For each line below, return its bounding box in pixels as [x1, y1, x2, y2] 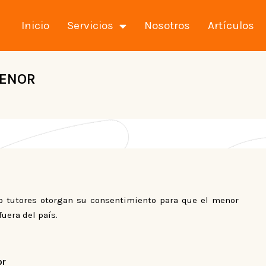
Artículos [207, 19, 254, 32]
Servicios [66, 19, 113, 32]
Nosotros [144, 19, 190, 32]
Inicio [21, 19, 49, 32]
